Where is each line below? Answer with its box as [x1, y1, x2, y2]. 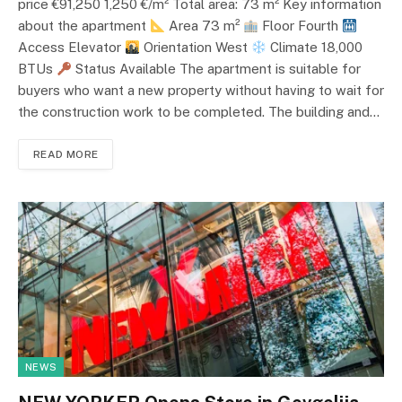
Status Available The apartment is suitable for [72, 61, 362, 77]
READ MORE [33, 148, 99, 162]
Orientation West [140, 39, 252, 56]
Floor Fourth [258, 18, 343, 34]
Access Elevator [18, 39, 125, 56]
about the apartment [18, 18, 150, 34]
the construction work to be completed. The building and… [18, 104, 380, 120]
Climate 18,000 [267, 39, 363, 56]
